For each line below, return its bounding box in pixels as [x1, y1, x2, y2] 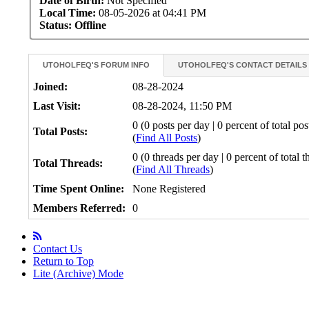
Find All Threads [136, 163, 210, 175]
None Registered [132, 182, 206, 195]
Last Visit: [33, 99, 81, 112]
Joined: [33, 80, 68, 92]
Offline [74, 19, 107, 31]
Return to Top [33, 255, 94, 267]
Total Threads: [33, 157, 103, 169]
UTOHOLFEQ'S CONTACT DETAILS [178, 60, 308, 69]
